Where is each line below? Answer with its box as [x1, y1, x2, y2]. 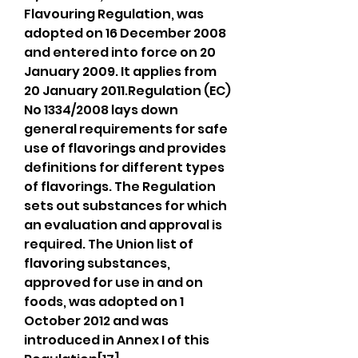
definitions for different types [24, 158, 225, 177]
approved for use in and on [24, 273, 203, 292]
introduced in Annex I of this [24, 331, 209, 349]
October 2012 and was [24, 312, 169, 330]
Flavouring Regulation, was [24, 5, 204, 23]
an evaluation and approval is [24, 216, 222, 234]
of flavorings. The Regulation [24, 177, 216, 196]
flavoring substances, [24, 254, 170, 272]
